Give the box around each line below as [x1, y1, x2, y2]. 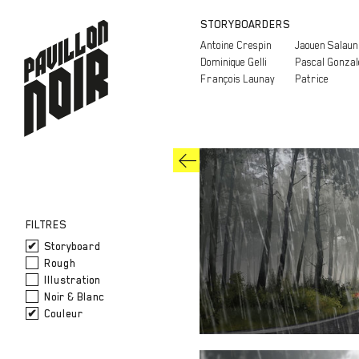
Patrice [294, 73, 329, 85]
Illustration [42, 274, 100, 286]
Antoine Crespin [200, 39, 272, 51]
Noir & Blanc [42, 291, 105, 303]
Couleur [42, 308, 83, 320]
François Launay [200, 73, 275, 85]
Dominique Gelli [200, 56, 267, 68]
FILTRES [26, 219, 67, 231]
